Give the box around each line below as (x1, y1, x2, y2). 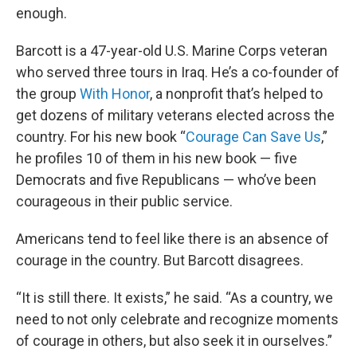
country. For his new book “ (16, 128, 186, 145)
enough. (16, 5, 67, 22)
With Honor (80, 85, 150, 102)
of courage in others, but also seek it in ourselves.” (16, 332, 332, 349)
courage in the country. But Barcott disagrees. (16, 252, 304, 269)
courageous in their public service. (16, 193, 233, 210)
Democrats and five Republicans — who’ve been (16, 171, 316, 188)
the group (16, 85, 80, 102)
